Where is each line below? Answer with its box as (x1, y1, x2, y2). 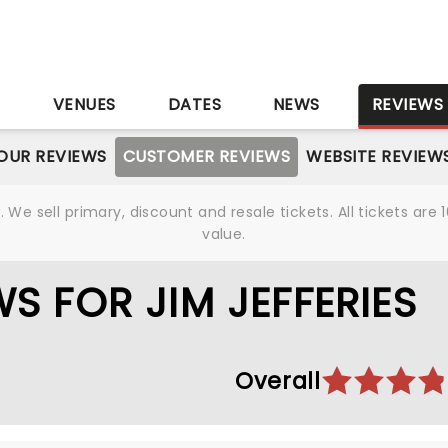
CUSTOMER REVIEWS (122, 145, 291, 168)
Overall (234, 365, 321, 397)
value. (202, 224, 246, 244)
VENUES (52, 93, 116, 116)
